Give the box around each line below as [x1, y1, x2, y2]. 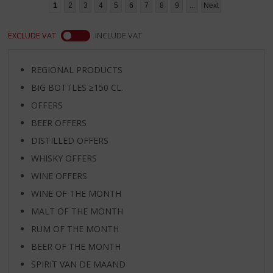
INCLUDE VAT [95, 30, 143, 41]
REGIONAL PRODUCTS [30, 63, 122, 76]
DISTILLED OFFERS [30, 134, 108, 146]
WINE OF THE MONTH [30, 187, 121, 199]
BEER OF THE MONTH [30, 240, 121, 252]
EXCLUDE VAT [8, 30, 57, 41]
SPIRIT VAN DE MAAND [30, 258, 126, 270]
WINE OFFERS [30, 169, 87, 182]
